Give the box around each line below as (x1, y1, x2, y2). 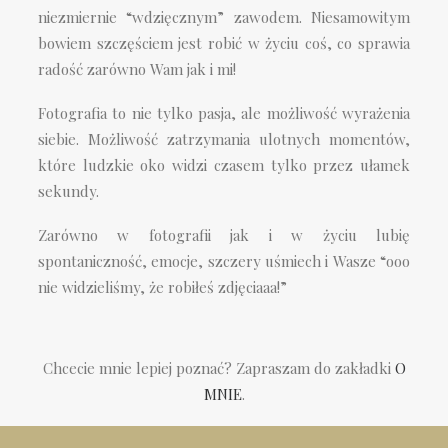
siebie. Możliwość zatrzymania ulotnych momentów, (38, 129, 410, 149)
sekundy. (38, 181, 99, 201)
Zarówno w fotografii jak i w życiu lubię (38, 225, 410, 245)
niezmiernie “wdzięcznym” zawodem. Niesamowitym (38, 7, 410, 27)
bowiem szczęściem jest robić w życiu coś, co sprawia (38, 33, 410, 53)
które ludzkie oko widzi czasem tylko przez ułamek (38, 155, 410, 175)
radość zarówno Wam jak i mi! (38, 59, 236, 79)
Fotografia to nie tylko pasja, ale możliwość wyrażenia (38, 103, 410, 123)
